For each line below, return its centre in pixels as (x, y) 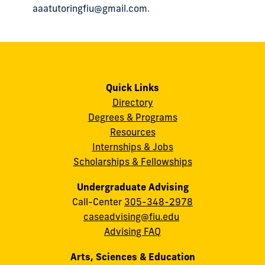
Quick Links (132, 88)
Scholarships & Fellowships (132, 162)
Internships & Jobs (132, 147)
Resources (132, 132)
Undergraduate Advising (132, 187)
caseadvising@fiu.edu (131, 216)
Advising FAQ (132, 231)
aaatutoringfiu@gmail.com (90, 8)
